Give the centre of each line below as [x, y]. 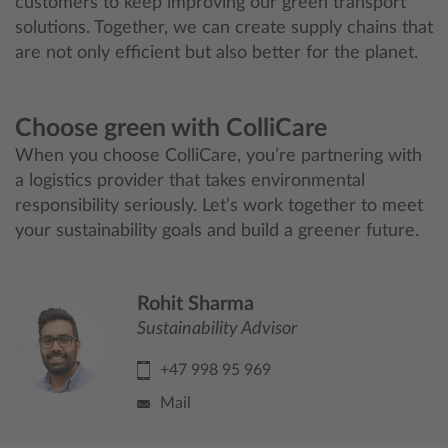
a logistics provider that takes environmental [190, 181]
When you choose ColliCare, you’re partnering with [218, 156]
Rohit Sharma [195, 304]
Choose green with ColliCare [171, 128]
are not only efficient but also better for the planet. [216, 53]
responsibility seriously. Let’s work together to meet [219, 206]
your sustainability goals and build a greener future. [217, 231]
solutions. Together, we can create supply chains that [224, 28]
